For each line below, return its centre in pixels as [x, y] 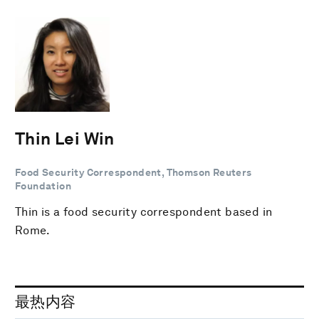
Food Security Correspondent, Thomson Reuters [134, 172]
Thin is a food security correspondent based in [144, 211]
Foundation [43, 185]
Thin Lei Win [65, 138]
